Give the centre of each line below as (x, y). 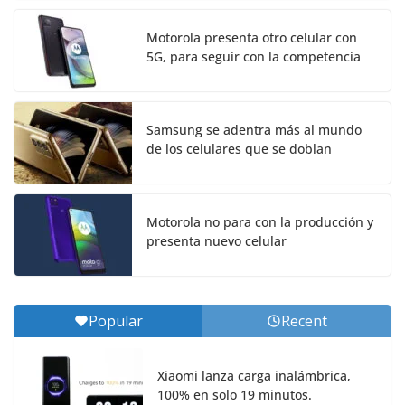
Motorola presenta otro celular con (252, 38)
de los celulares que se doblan (239, 149)
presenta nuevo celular (217, 241)
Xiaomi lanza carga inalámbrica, (254, 376)
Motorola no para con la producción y (260, 222)
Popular (116, 321)
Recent (304, 321)
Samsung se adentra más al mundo (254, 130)
